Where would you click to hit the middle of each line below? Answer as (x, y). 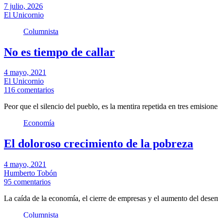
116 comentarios (29, 90)
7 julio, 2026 (23, 6)
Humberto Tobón (30, 173)
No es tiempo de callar (59, 52)
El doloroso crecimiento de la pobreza (99, 144)
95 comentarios (27, 182)
